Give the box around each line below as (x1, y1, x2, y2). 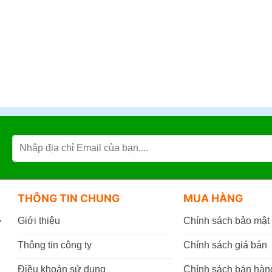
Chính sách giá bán (183, 240, 268, 251)
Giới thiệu (17, 216, 60, 226)
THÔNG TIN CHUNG (17, 191, 120, 205)
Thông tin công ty (17, 240, 92, 251)
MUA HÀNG (183, 191, 243, 205)
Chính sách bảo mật (183, 216, 270, 226)
